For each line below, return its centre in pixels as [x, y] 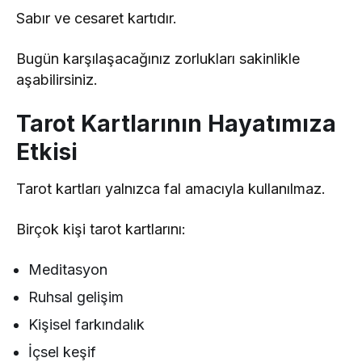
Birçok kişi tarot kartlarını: [101, 229]
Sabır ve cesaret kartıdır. [97, 19]
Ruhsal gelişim [76, 297]
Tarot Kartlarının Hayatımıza [176, 124]
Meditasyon [68, 270]
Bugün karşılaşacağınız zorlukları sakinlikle [158, 59]
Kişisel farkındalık [87, 325]
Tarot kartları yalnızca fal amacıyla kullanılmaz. [171, 189]
